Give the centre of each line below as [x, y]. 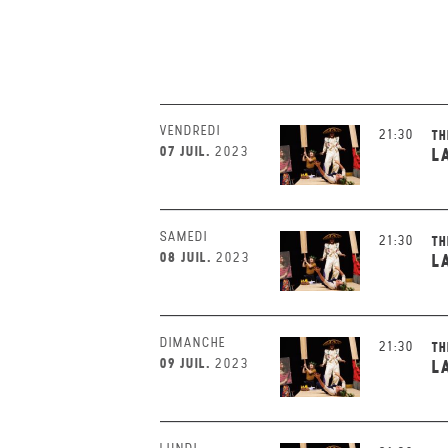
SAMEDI [184, 236]
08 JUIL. [186, 257]
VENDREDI [190, 130]
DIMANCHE [193, 342]
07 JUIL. [185, 151]
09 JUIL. [185, 363]
